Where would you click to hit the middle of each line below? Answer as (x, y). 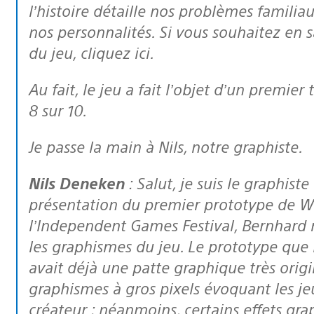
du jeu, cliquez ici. (91, 52)
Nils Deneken (82, 182)
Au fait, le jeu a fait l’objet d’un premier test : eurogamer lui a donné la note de (34, 88)
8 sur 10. (58, 109)
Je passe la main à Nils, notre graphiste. (168, 146)
